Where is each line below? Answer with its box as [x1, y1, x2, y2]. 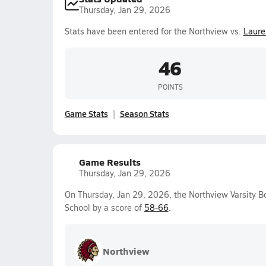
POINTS [157, 81, 183, 91]
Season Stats [119, 107, 169, 119]
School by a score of [64, 202, 144, 213]
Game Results [78, 155, 141, 169]
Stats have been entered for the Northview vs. [64, 26, 243, 37]
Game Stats [64, 107, 108, 119]
